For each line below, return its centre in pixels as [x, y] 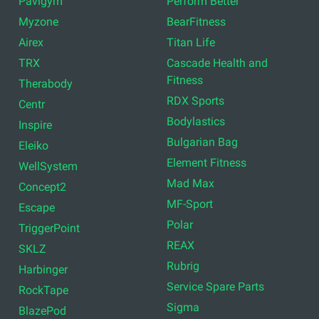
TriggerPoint [49, 228]
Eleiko [34, 145]
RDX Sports [195, 100]
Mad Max [190, 183]
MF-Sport [190, 204]
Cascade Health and [217, 63]
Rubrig [183, 266]
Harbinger [43, 269]
